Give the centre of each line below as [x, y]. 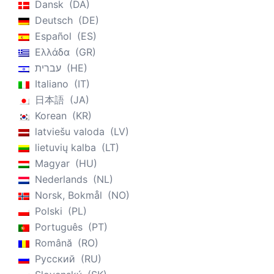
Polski [49, 211]
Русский [55, 259]
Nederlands [61, 180]
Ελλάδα [52, 52]
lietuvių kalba [65, 148]
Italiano [52, 84]
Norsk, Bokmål [68, 195]
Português [59, 227]
